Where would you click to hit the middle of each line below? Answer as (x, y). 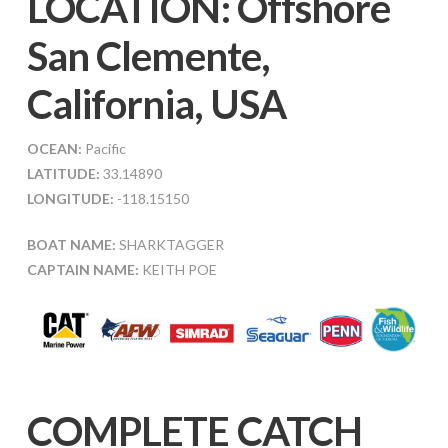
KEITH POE (177, 270)
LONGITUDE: (70, 199)
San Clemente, (148, 56)
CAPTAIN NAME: (82, 270)
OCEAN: (54, 149)
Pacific (103, 149)
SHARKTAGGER (169, 245)
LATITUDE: (63, 174)
